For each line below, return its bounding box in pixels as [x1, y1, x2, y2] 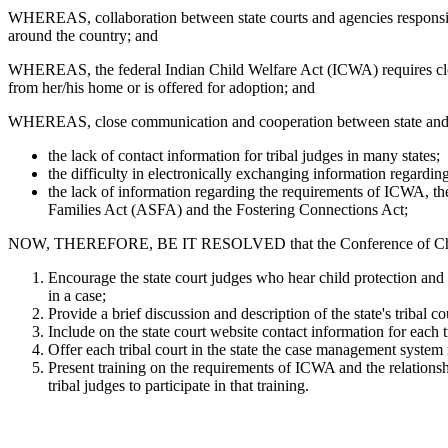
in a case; [48, 286, 106, 304]
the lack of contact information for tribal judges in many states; [48, 146, 440, 164]
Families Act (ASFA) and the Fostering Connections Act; [48, 200, 408, 218]
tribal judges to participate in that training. [48, 376, 309, 394]
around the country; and [8, 26, 158, 44]
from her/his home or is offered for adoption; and [8, 78, 315, 96]
